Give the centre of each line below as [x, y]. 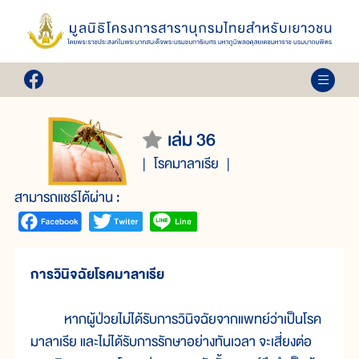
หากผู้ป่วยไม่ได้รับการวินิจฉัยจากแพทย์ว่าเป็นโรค [176, 320]
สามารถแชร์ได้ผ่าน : [67, 197]
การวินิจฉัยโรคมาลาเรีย [97, 275]
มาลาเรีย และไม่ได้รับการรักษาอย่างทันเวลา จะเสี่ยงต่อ [171, 342]
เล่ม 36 [192, 139]
